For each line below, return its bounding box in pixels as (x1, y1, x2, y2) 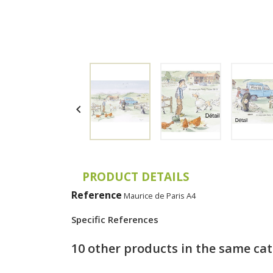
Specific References (71, 213, 158, 225)
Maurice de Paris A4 (124, 190, 196, 201)
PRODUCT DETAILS (82, 168, 190, 185)
